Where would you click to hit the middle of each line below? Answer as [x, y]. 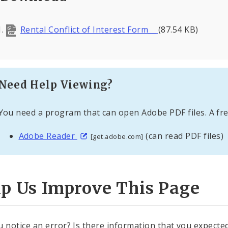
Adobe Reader [48, 136]
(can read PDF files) [183, 136]
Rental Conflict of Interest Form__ [89, 30]
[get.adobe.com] [117, 137]
